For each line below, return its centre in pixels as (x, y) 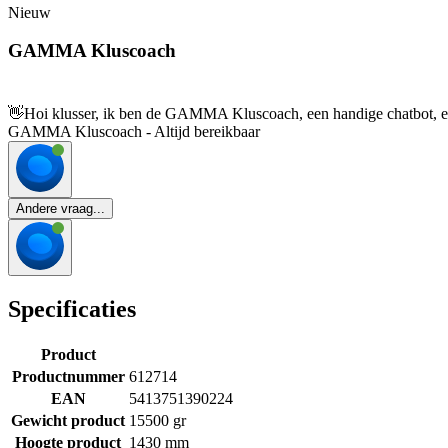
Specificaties (72, 309)
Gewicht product (68, 420)
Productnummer (68, 376)
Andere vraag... (60, 209)
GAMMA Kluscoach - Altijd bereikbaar (134, 132)
